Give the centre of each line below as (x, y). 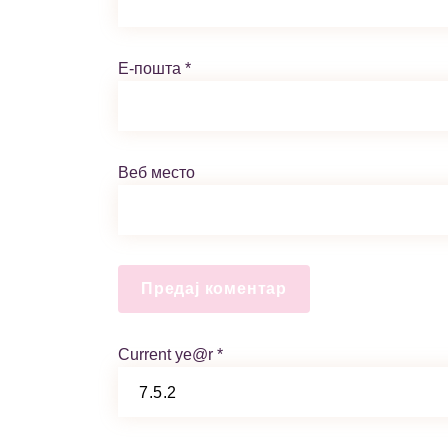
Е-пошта (151, 68)
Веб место (156, 172)
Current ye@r (167, 354)
